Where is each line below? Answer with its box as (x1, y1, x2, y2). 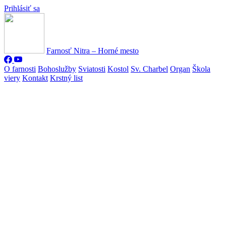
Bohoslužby (38, 65, 76, 73)
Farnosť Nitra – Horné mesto (46, 46, 139, 55)
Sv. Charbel (131, 65, 168, 73)
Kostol (107, 65, 129, 73)
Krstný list (50, 74, 83, 82)
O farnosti (4, 65, 36, 73)
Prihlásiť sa (4, 4, 40, 13)
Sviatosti (78, 65, 105, 73)
